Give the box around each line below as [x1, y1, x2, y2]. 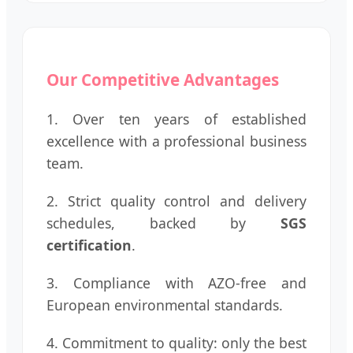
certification [46, 236, 132, 255]
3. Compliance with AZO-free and [46, 273, 307, 293]
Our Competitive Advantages [46, 69, 279, 91]
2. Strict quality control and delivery [46, 191, 307, 211]
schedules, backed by [46, 214, 281, 233]
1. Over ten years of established [46, 110, 307, 129]
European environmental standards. [46, 295, 283, 315]
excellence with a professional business [46, 132, 307, 151]
